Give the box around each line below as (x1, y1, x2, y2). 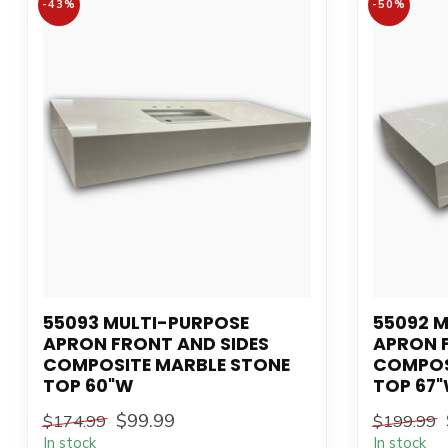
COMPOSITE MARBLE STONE (43, 353, 290, 378)
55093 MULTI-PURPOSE (43, 311, 249, 336)
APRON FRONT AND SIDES (43, 332, 269, 357)
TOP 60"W (43, 374, 134, 399)
